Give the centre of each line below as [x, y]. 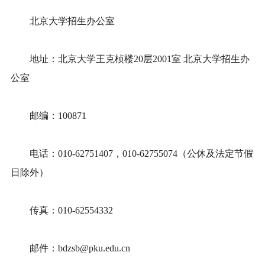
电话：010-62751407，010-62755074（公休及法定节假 [132, 154]
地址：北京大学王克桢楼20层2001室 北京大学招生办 [130, 59]
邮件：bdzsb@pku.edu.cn [70, 248]
